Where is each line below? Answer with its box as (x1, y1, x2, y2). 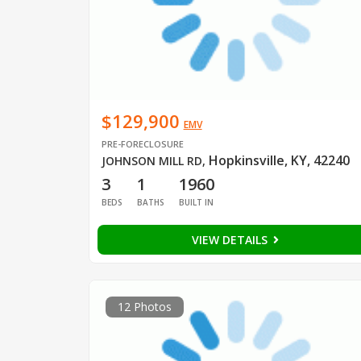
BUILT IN (178, 197, 214, 209)
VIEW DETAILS (191, 232, 271, 248)
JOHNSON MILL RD (101, 153, 202, 169)
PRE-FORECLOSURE (101, 138, 184, 151)
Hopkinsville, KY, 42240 (208, 151, 350, 170)
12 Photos (117, 299, 172, 315)
